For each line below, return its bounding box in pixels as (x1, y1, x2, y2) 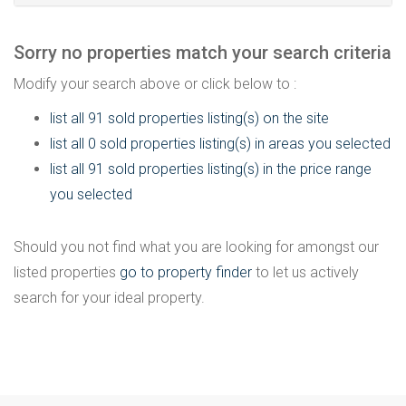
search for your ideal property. (14, 289, 205, 306)
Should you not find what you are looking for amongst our (14, 238, 379, 256)
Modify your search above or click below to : (14, 75, 296, 92)
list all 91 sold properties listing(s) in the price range (50, 160, 372, 178)
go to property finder (120, 264, 252, 281)
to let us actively (252, 264, 359, 281)
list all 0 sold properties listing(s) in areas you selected (50, 135, 391, 152)
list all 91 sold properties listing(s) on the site (50, 110, 329, 127)
